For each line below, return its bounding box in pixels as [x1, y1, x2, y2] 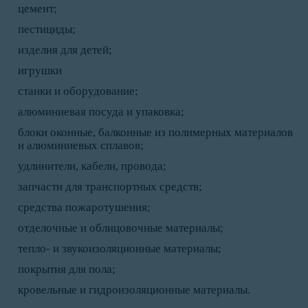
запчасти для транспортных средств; [18, 179, 202, 193]
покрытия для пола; [18, 262, 115, 276]
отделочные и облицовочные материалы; [18, 221, 223, 234]
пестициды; [18, 22, 76, 36]
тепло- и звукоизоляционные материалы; [18, 241, 221, 255]
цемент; [18, 1, 57, 15]
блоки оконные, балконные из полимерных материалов [18, 125, 293, 139]
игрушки [18, 63, 62, 77]
